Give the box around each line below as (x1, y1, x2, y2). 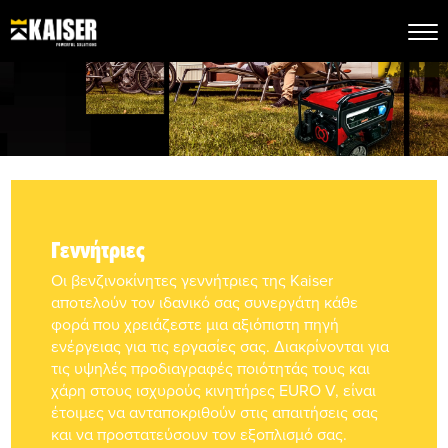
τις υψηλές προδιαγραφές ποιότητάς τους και (51, 357, 371, 379)
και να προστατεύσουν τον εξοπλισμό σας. (51, 423, 348, 445)
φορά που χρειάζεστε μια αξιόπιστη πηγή (51, 313, 340, 335)
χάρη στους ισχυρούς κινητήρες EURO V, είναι (51, 379, 377, 401)
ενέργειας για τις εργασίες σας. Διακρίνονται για (51, 335, 390, 357)
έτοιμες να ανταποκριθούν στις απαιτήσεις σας (51, 401, 379, 423)
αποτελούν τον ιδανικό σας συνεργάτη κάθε (51, 291, 359, 313)
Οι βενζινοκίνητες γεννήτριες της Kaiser (51, 269, 334, 291)
